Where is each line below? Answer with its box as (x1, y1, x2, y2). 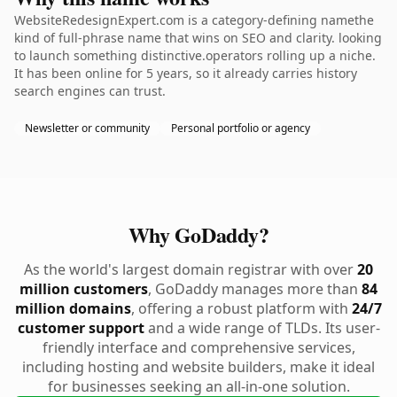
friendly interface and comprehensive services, (42, 338, 355, 357)
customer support (17, 318, 144, 338)
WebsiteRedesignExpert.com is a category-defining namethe (14, 12, 374, 28)
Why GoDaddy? (128, 219, 269, 250)
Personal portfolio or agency (171, 121, 310, 136)
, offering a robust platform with (131, 299, 352, 318)
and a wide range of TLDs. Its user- (144, 318, 380, 338)
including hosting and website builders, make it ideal (22, 357, 375, 377)
